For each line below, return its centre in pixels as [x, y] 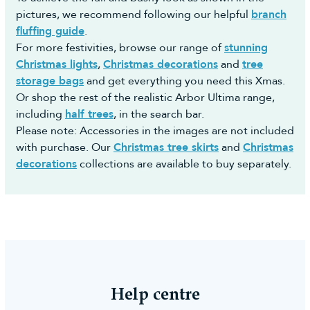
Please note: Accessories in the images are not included [155, 131]
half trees [89, 115]
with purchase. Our [65, 148]
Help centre [155, 295]
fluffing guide [50, 31]
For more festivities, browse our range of [120, 48]
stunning [246, 48]
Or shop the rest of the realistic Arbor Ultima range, [145, 98]
